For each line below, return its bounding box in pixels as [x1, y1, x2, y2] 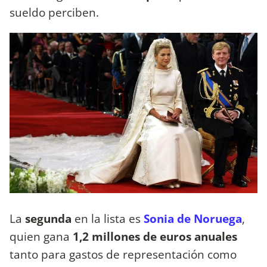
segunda [25, 210, 74, 226]
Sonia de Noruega [144, 210, 242, 226]
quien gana [10, 228, 73, 244]
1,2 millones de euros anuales [73, 228, 237, 244]
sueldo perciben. [10, 4, 99, 20]
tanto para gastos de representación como [10, 246, 237, 262]
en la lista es [74, 210, 144, 226]
